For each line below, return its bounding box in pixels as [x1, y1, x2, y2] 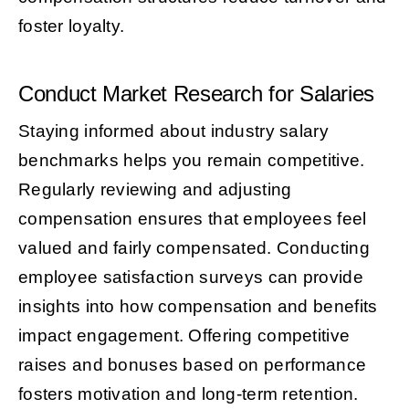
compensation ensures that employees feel [17, 208, 367, 228]
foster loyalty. [17, 16, 125, 36]
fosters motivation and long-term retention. [17, 383, 359, 404]
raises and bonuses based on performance [17, 354, 367, 374]
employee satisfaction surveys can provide [17, 267, 363, 287]
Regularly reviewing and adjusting [17, 179, 292, 199]
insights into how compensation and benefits [17, 296, 378, 316]
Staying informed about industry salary [17, 121, 329, 141]
